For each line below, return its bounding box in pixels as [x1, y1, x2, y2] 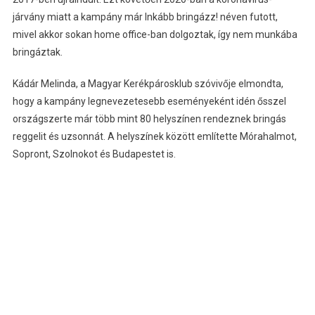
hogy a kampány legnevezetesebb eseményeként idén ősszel [12, 96, 286, 108]
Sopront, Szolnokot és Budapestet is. [12, 148, 176, 160]
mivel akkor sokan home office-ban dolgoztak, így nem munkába [12, 29, 297, 41]
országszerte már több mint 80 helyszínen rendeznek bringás [12, 113, 286, 125]
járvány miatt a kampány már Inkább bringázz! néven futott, [12, 11, 278, 23]
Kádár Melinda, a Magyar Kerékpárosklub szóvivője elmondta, [12, 78, 283, 90]
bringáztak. [12, 46, 63, 58]
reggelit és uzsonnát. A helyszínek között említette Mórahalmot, [12, 131, 297, 143]
